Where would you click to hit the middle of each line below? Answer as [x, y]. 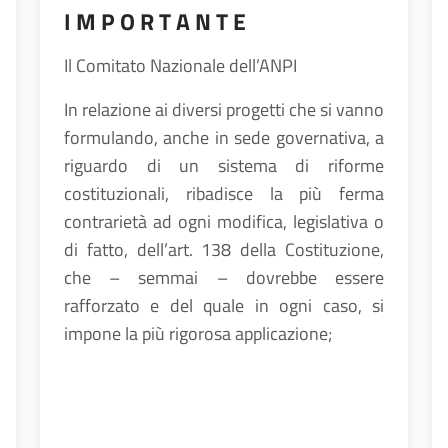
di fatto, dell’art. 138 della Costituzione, [224, 249]
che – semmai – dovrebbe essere [224, 277]
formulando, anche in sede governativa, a [224, 137]
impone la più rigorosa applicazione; [198, 333]
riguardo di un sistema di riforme [224, 165]
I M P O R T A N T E [155, 21]
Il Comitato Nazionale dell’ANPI [180, 65]
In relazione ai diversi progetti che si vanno [224, 109]
